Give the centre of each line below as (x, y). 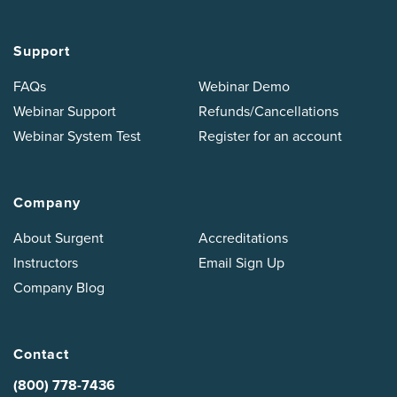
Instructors (46, 263)
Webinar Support (65, 112)
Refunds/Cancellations (269, 112)
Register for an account (270, 136)
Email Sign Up (241, 263)
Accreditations (243, 238)
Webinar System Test (77, 136)
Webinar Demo (244, 87)
